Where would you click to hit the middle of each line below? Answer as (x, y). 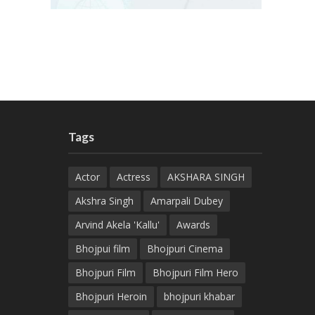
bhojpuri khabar (199, 297)
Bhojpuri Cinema (185, 249)
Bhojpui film (102, 249)
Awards (193, 225)
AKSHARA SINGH (206, 177)
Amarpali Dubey (186, 201)
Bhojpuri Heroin (111, 297)
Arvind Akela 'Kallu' (117, 225)
